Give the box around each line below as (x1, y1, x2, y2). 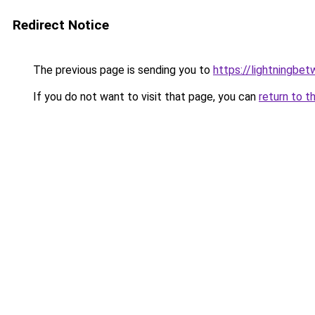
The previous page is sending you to (30, 63, 213, 77)
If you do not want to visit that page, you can (30, 90, 259, 103)
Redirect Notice (13, 17, 109, 33)
